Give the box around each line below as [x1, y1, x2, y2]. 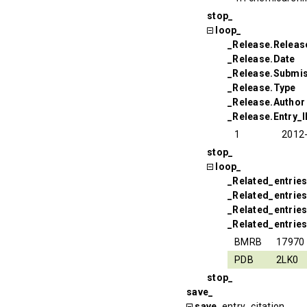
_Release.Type [228, 82, 296, 93]
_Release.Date [228, 53, 295, 64]
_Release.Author [228, 96, 306, 108]
